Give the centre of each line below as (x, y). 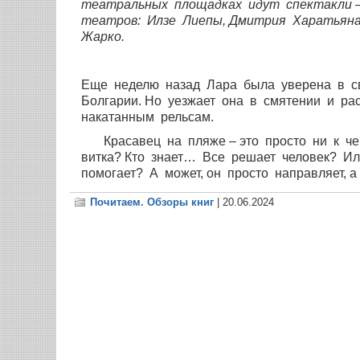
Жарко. (101, 37)
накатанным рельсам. (146, 117)
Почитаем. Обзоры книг (152, 202)
